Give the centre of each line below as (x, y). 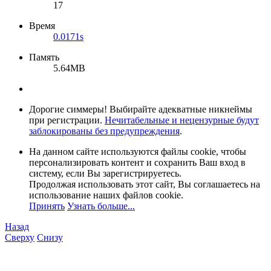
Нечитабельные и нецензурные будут (182, 120)
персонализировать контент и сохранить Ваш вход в (137, 162)
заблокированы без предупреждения (104, 131)
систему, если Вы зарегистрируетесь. (105, 173)
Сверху (20, 237)
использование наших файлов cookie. (106, 195)
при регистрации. (67, 120)
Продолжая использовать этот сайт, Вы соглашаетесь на (145, 184)
